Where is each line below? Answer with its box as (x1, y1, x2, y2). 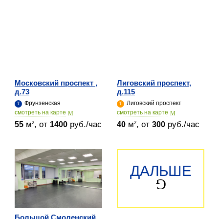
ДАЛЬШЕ (130, 163, 191, 179)
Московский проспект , (15, 78, 97, 87)
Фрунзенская (23, 99, 61, 107)
